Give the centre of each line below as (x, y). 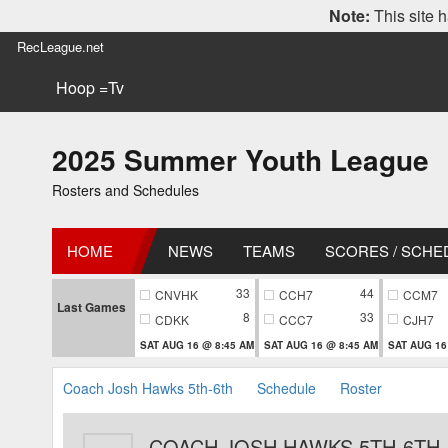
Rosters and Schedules (125, 190)
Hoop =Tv (90, 87)
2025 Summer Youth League (240, 159)
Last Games (91, 307)
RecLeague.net (60, 46)
